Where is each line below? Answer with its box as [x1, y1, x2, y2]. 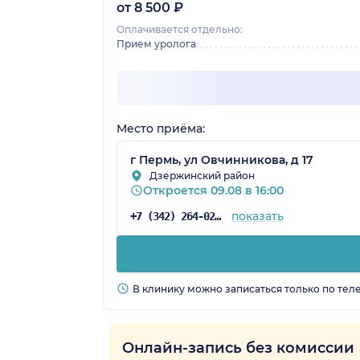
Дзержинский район [149, 169, 255, 182]
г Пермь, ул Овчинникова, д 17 [130, 152, 313, 167]
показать [231, 208, 284, 223]
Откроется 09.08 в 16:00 [143, 182, 284, 198]
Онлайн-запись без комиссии [122, 338, 354, 357]
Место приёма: [117, 121, 205, 136]
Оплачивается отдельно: [117, 22, 243, 35]
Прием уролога [117, 37, 196, 50]
